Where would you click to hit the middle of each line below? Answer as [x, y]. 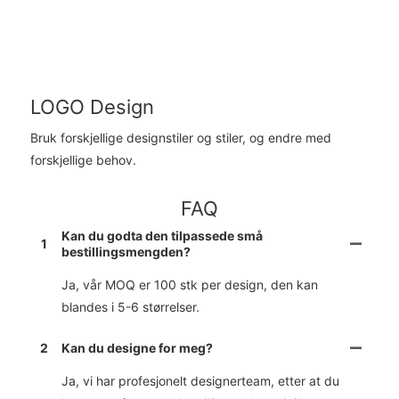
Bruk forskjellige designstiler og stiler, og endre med [180, 137]
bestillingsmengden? [126, 251]
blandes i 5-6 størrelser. [131, 306]
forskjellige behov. [83, 159]
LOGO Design [92, 107]
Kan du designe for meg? [138, 347]
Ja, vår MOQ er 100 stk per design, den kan [190, 284]
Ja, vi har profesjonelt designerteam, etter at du [201, 380]
